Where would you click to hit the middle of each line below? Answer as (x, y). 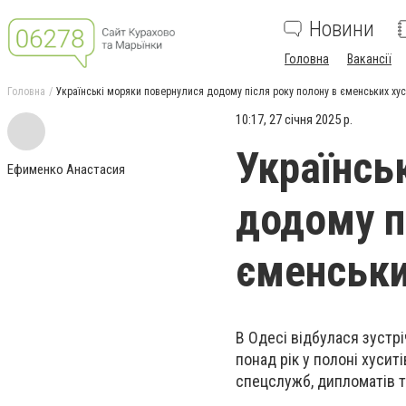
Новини (342, 29)
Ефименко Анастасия (66, 169)
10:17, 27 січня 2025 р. (294, 120)
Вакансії (369, 59)
